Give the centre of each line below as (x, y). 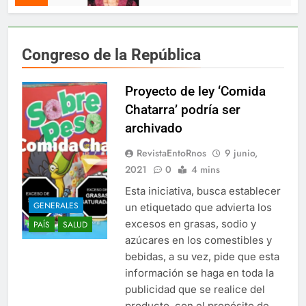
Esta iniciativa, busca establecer (203, 191)
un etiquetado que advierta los (198, 208)
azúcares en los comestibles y (198, 240)
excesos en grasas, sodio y (190, 224)
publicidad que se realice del (195, 290)
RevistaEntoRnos (171, 153)
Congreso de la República (111, 55)
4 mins (205, 170)
